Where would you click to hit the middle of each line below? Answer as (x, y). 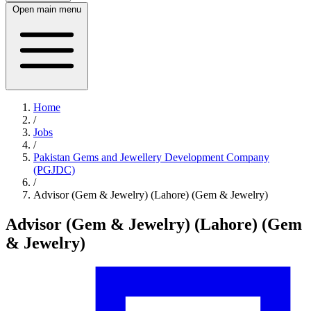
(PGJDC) (54, 170)
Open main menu (47, 9)
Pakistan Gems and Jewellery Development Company (151, 157)
